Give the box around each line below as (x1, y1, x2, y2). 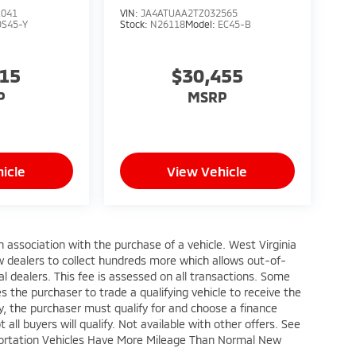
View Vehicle (167, 163, 248, 180)
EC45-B (217, 17, 251, 29)
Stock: (119, 17, 150, 29)
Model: (184, 17, 218, 29)
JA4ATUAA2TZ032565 (140, 6, 238, 18)
